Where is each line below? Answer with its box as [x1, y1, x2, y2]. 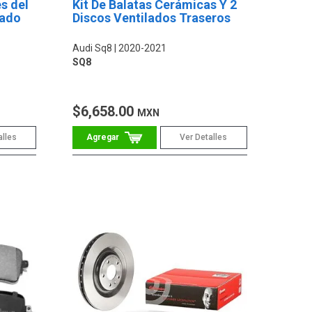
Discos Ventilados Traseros [72, 10, 231, 26]
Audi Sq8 [72, 42, 113, 54]
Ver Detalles [180, 132, 228, 143]
